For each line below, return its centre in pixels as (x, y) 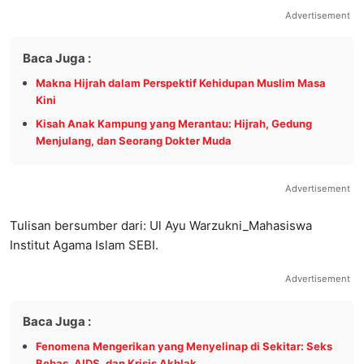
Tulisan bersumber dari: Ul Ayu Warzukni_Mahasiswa (161, 225)
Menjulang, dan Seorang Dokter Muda (134, 140)
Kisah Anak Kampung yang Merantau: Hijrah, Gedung (174, 123)
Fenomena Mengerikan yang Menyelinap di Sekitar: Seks (184, 346)
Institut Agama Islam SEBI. (84, 245)
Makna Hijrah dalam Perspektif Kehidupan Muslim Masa (181, 82)
